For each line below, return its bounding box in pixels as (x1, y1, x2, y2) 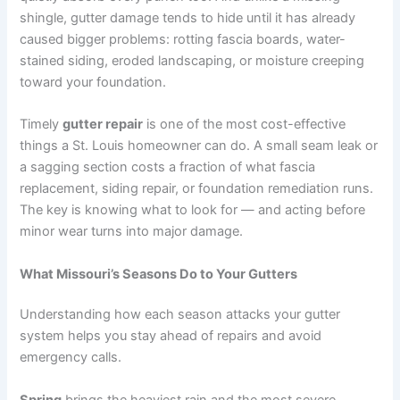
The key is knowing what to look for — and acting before (20, 202, 366, 219)
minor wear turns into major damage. (20, 223, 244, 240)
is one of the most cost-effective (143, 116, 346, 133)
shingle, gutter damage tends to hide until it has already (20, 9, 356, 26)
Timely (20, 116, 63, 133)
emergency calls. (20, 349, 122, 366)
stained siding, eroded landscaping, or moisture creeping (20, 52, 365, 69)
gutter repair (62, 116, 144, 133)
